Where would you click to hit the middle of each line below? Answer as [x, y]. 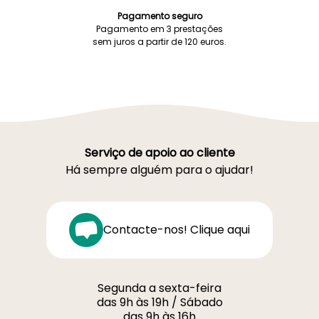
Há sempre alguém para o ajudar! [159, 170]
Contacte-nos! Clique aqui [177, 230]
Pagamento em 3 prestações [159, 29]
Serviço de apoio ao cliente [159, 153]
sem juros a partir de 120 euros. [159, 42]
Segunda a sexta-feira [159, 288]
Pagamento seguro [159, 16]
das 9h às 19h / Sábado [159, 302]
